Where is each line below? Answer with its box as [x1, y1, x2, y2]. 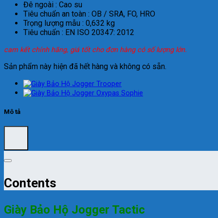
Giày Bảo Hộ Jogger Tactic [4, 202, 145, 217]
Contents [4, 176, 56, 191]
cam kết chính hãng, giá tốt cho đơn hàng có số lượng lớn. [4, 46, 187, 54]
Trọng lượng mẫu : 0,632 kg [23, 18, 115, 28]
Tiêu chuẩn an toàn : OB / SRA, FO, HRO [23, 9, 155, 19]
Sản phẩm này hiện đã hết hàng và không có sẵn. [4, 62, 166, 72]
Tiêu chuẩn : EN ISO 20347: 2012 [23, 28, 134, 37]
